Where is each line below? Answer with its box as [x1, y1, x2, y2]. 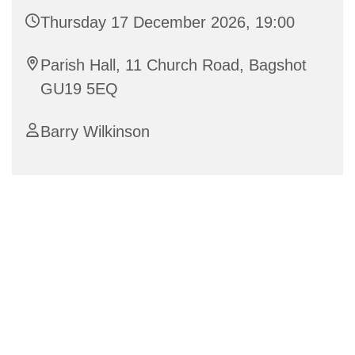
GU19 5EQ [40, 80, 118, 98]
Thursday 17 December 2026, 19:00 [40, 13, 295, 32]
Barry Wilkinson [40, 123, 150, 141]
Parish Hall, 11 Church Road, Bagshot [40, 56, 307, 74]
